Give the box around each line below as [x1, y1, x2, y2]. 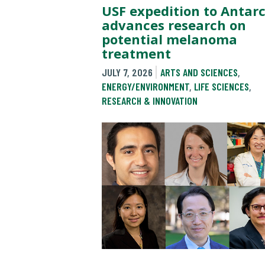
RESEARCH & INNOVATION [102, 94, 198, 108]
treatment [102, 44, 171, 62]
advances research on [102, 15, 246, 34]
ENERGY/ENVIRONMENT [102, 80, 189, 93]
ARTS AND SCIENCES [160, 66, 238, 79]
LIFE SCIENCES [194, 80, 249, 93]
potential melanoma [102, 30, 237, 48]
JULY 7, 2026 [102, 66, 153, 79]
